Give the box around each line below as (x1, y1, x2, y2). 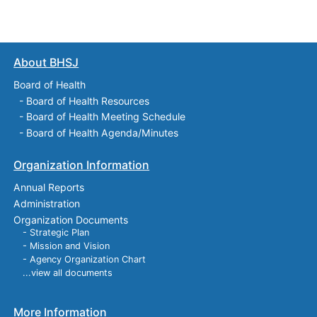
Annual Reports (13, 181, 85, 194)
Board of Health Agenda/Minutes (26, 127, 179, 139)
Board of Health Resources (26, 94, 150, 107)
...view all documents (22, 267, 113, 279)
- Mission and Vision (22, 241, 110, 252)
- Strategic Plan (22, 227, 89, 238)
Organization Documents (13, 213, 129, 226)
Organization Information (13, 158, 150, 173)
